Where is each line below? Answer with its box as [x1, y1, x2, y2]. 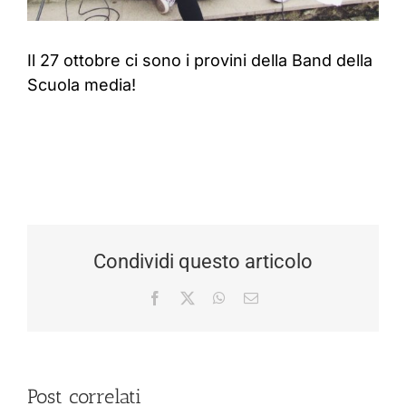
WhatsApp [225, 289, 286, 304]
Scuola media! [27, 74, 136, 94]
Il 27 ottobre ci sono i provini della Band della [27, 50, 372, 70]
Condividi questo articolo [93, 249, 313, 273]
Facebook [161, 289, 217, 304]
